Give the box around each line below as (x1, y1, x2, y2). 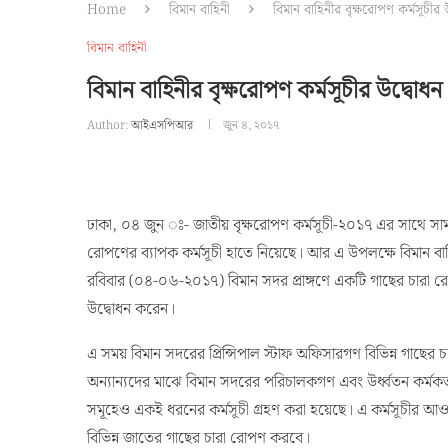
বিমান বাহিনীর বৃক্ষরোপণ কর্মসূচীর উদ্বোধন (87, 72, 442, 110)
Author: (87, 116, 131, 135)
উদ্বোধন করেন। (87, 297, 175, 322)
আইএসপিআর (131, 116, 193, 135)
